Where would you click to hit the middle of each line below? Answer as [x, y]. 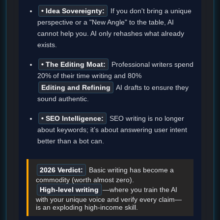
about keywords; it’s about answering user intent [112, 130]
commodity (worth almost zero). [85, 180]
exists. [47, 45]
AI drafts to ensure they [151, 88]
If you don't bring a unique [150, 11]
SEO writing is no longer [146, 119]
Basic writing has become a [130, 170]
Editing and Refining [76, 88]
